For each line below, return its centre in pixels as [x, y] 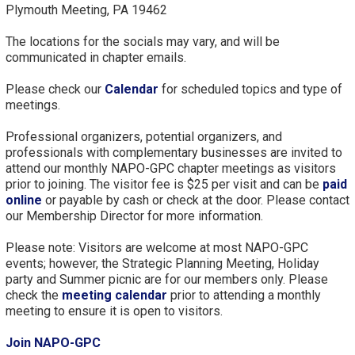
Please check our [55, 89]
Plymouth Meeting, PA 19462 [86, 10]
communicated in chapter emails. [95, 57]
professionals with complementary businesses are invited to [174, 153]
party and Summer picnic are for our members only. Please [166, 279]
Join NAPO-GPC [53, 343]
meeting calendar [114, 295]
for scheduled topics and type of [250, 89]
